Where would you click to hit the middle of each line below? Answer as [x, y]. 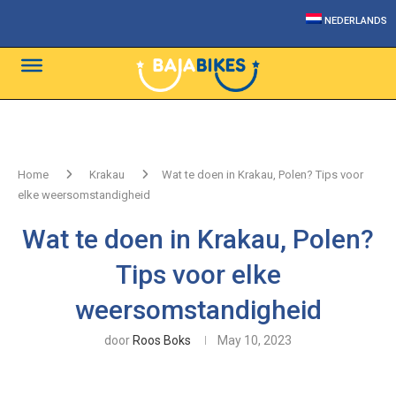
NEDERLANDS [356, 21]
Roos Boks [162, 340]
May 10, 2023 [255, 340]
